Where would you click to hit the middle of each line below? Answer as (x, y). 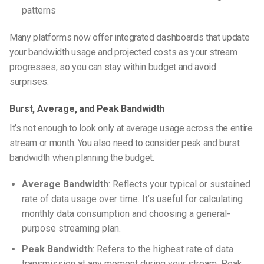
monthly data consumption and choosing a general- (126, 214)
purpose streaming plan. (71, 229)
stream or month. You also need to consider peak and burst (125, 143)
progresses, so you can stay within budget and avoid (113, 67)
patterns (39, 11)
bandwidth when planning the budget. (82, 157)
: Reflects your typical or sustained (179, 184)
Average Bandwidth (65, 184)
